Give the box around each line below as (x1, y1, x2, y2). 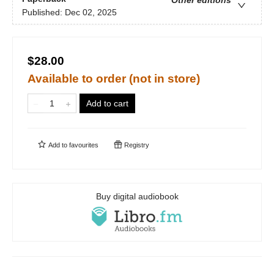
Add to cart (86, 98, 128, 108)
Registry (122, 141, 149, 149)
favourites (69, 141, 98, 149)
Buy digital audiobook (95, 191, 179, 201)
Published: (22, 7, 65, 18)
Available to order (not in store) (28, 72, 200, 85)
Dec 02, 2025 (65, 7, 117, 18)
